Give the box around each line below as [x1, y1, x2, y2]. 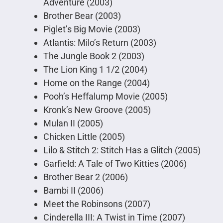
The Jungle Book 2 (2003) [43, 51, 144, 62]
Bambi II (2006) [43, 185, 104, 196]
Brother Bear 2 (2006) [43, 172, 128, 183]
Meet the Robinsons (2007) [43, 199, 150, 210]
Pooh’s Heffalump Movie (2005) [43, 91, 168, 102]
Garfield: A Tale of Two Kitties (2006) [43, 158, 187, 169]
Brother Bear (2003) [43, 10, 121, 21]
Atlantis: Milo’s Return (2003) [43, 37, 156, 48]
